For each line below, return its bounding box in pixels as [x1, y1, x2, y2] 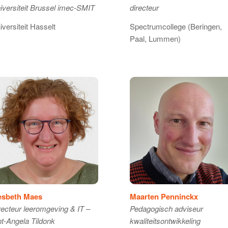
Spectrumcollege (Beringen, [129, 20, 222, 32]
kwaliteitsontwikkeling [129, 215, 201, 226]
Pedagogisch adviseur [129, 203, 203, 214]
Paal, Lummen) [129, 33, 181, 44]
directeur [129, 2, 159, 13]
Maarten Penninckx [129, 191, 198, 203]
